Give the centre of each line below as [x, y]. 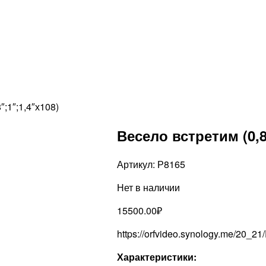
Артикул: [137, 164]
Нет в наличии [149, 187]
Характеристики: [157, 256]
